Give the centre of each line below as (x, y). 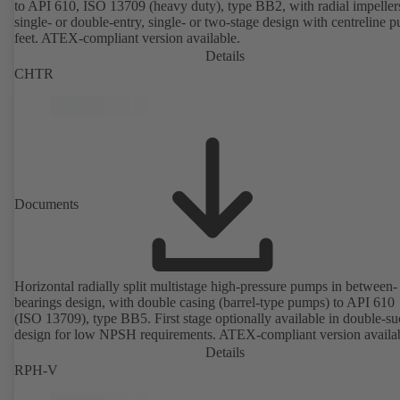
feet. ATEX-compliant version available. (127, 37)
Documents (46, 204)
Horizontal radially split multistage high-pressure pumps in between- (206, 286)
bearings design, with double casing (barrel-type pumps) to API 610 (204, 302)
